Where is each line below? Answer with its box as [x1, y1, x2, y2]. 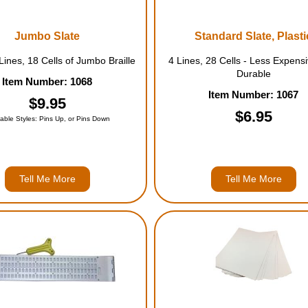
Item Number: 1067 [208, 89, 299, 100]
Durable [236, 68, 271, 79]
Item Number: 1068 [2, 76, 93, 87]
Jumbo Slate [14, 30, 80, 42]
